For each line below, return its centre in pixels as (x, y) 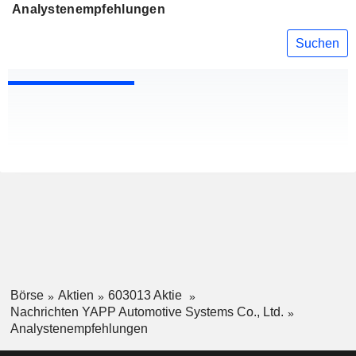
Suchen (317, 43)
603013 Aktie (146, 296)
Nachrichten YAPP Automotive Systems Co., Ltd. (147, 311)
